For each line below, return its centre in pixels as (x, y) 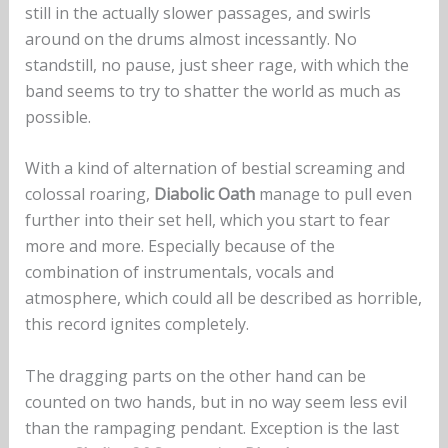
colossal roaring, (89, 194)
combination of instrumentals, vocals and (179, 272)
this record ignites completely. (136, 324)
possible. (57, 116)
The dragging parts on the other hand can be (195, 376)
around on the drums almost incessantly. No (190, 38)
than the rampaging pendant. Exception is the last (211, 428)
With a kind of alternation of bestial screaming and (214, 168)
